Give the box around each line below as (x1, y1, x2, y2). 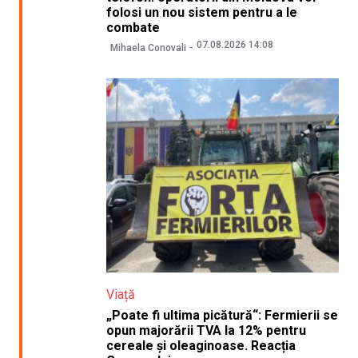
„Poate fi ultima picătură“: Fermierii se (105, 308, 338, 324)
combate (105, 19, 160, 35)
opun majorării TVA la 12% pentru (105, 323, 306, 339)
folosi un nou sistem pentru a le (105, 4, 297, 20)
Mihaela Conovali (109, 42, 186, 54)
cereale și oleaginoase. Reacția (105, 338, 296, 354)
